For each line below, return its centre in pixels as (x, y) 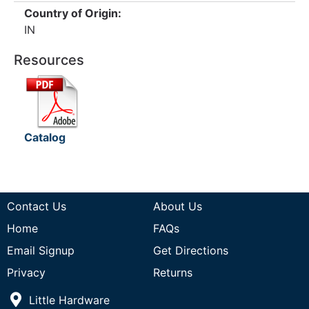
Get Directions (190, 250)
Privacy (26, 272)
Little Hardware (67, 300)
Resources (49, 60)
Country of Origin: (73, 13)
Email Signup (41, 250)
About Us (177, 206)
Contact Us (37, 206)
